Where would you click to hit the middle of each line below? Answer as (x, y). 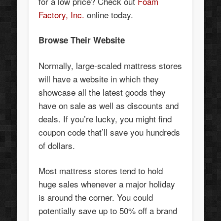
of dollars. (57, 146)
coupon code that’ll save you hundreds (110, 132)
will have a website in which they (99, 79)
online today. (109, 15)
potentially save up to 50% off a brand (108, 211)
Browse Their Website (82, 40)
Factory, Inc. (62, 15)
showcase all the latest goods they (102, 92)
